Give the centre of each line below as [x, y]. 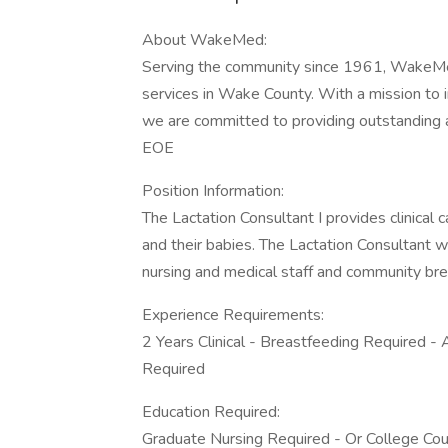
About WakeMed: [204, 40]
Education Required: [211, 412]
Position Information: [213, 191]
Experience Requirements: [233, 315]
